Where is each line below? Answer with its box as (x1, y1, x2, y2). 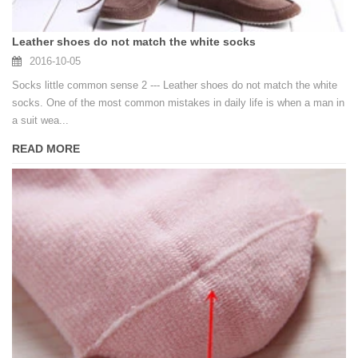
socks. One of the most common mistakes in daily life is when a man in (12, 97, 344, 109)
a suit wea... (12, 114, 69, 127)
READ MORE (12, 142, 80, 156)
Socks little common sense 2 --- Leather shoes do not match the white (12, 79, 337, 92)
